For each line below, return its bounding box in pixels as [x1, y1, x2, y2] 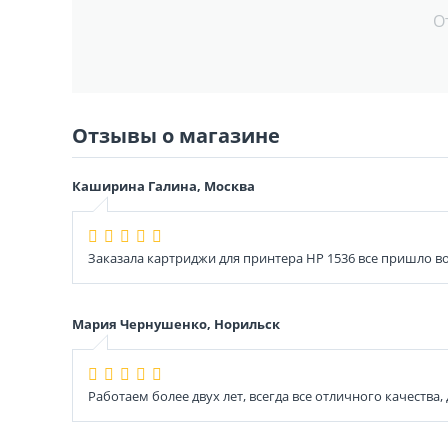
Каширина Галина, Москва [72, 177, 255, 195]
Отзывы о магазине [72, 122, 280, 149]
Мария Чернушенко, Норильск [72, 315, 280, 333]
